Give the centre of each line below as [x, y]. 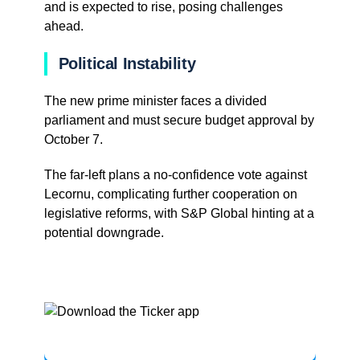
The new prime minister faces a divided [155, 101]
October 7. [73, 140]
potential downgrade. [104, 233]
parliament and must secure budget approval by [179, 121]
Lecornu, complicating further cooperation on [170, 194]
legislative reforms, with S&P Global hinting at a [179, 214]
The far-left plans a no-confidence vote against [175, 175]
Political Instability [127, 64]
